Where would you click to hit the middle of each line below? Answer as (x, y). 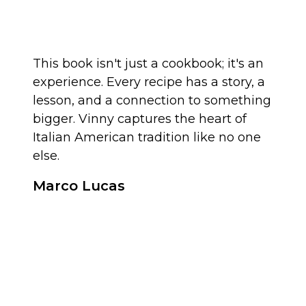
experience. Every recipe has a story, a (149, 82)
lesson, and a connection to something (152, 100)
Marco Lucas (79, 185)
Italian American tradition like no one (147, 137)
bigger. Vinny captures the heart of (140, 119)
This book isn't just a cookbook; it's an (148, 63)
